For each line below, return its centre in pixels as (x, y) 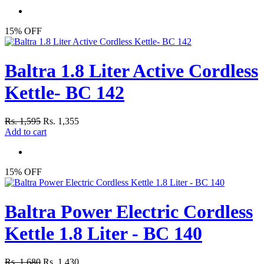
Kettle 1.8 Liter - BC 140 (103, 233)
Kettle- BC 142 (65, 92)
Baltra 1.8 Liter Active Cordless (131, 70)
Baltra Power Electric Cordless (129, 211)
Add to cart (26, 132)
